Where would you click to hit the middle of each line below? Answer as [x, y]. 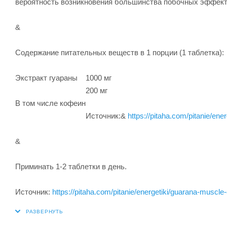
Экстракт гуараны [46, 78]
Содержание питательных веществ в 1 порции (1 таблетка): [120, 52]
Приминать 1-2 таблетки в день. [71, 166]
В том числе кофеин [50, 103]
